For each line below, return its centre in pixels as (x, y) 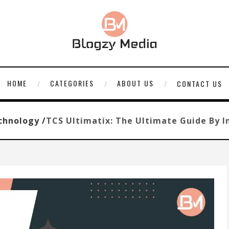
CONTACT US (199, 83)
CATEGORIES (72, 83)
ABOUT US (135, 83)
